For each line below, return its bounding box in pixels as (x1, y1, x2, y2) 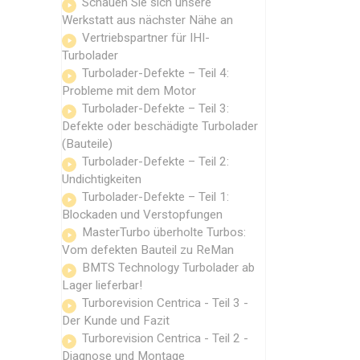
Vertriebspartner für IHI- (82, 30, 210, 45)
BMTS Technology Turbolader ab (82, 260, 255, 275)
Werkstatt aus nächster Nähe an (62, 12, 233, 27)
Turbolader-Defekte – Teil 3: (82, 100, 229, 116)
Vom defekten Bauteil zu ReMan (62, 242, 234, 257)
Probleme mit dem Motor (62, 83, 196, 98)
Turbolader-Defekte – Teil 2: (82, 153, 229, 169)
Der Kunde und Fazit (62, 313, 170, 328)
